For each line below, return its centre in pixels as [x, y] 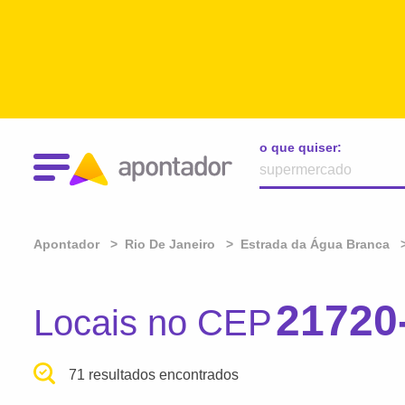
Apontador [68, 244]
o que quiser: [301, 147]
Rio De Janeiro [170, 244]
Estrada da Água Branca [315, 244]
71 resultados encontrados [154, 375]
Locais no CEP [153, 323]
